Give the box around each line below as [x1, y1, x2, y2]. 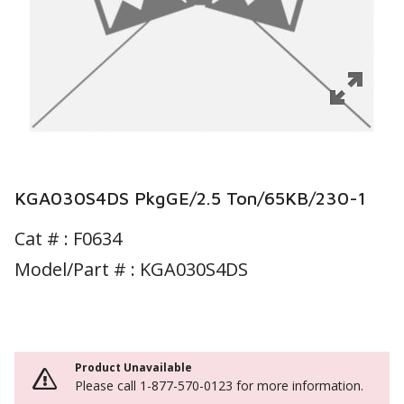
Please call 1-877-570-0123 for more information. [75, 377, 363, 395]
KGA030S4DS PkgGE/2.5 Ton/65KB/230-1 [14, 188, 366, 208]
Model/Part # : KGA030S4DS [14, 257, 248, 281]
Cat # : [14, 226, 73, 251]
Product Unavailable [75, 360, 192, 376]
